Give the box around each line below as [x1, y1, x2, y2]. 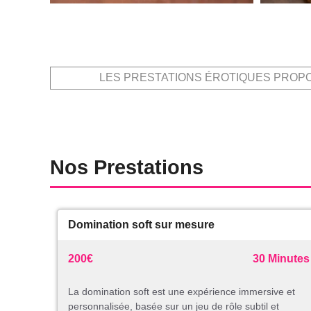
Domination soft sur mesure [68, 219, 215, 231]
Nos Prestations [50, 156, 203, 179]
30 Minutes [253, 253, 310, 265]
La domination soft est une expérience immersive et [68, 286, 295, 298]
